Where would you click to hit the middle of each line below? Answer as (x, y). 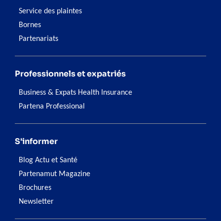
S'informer (36, 142)
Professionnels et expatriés (70, 74)
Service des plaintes (50, 12)
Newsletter (36, 202)
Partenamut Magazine (55, 174)
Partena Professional (52, 107)
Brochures (35, 188)
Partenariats (38, 39)
